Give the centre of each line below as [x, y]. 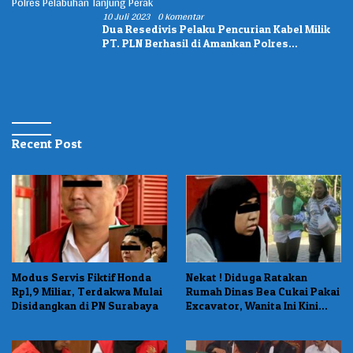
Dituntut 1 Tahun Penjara [251, 319]
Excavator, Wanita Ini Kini [252, 305]
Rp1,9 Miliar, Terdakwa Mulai [87, 291]
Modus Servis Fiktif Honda [82, 277]
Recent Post [47, 144]
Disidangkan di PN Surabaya [85, 305]
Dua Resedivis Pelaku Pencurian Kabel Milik [216, 29]
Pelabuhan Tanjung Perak [169, 58]
